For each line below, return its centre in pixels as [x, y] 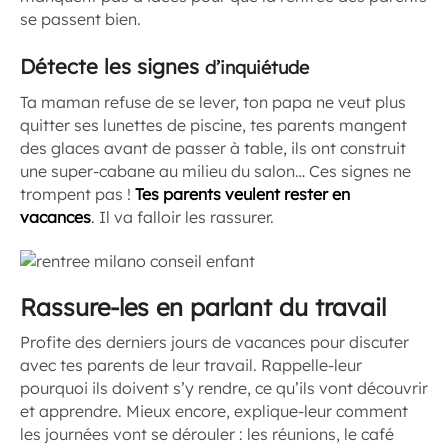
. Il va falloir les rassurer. [182, 216]
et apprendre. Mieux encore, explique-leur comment [214, 411]
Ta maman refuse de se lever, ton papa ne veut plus [213, 101]
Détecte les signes [112, 65]
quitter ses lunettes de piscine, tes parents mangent [213, 124]
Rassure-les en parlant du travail [203, 307]
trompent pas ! [77, 193]
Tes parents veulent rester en [242, 193]
